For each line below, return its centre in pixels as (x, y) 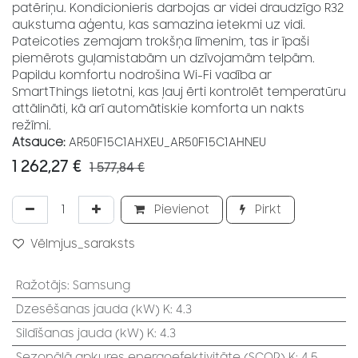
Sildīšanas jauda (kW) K (85, 334)
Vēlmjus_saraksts (83, 245)
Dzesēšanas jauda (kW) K (93, 310)
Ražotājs (41, 286)
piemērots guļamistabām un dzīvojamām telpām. (163, 59)
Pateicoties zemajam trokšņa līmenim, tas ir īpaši (161, 42)
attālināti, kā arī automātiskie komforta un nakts (158, 109)
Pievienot (180, 210)
